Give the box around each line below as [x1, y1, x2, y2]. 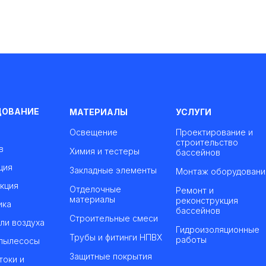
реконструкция [176, 195, 238, 205]
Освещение [69, 126, 118, 137]
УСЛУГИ [176, 106, 211, 117]
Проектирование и [176, 126, 253, 137]
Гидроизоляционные [176, 224, 259, 235]
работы [176, 234, 207, 245]
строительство [176, 137, 238, 147]
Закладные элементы [69, 164, 157, 175]
